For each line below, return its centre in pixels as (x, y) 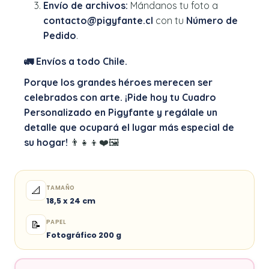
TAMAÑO (61, 188)
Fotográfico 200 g (84, 235)
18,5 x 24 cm (71, 201)
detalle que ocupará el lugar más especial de (129, 128)
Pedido (60, 36)
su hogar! (46, 143)
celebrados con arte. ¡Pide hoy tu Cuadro (120, 98)
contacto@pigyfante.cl (98, 21)
